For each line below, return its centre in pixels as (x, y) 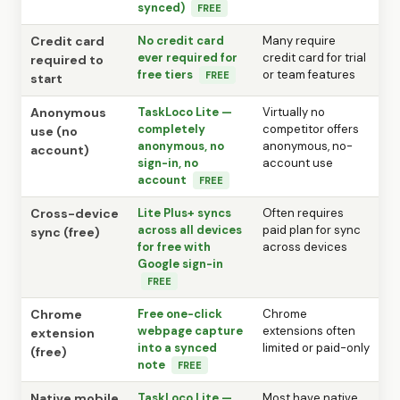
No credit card (181, 40)
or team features (309, 74)
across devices (305, 246)
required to (67, 59)
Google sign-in (180, 263)
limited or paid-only (316, 347)
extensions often (309, 330)
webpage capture (190, 330)
